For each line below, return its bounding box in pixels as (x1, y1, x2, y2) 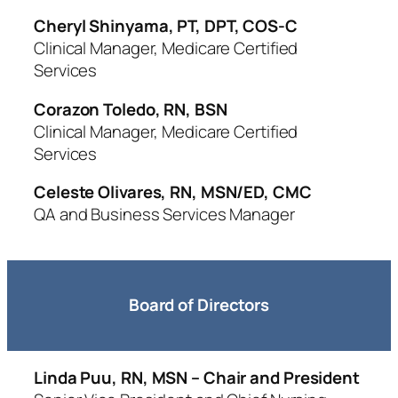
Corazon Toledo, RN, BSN (34, 97, 227, 121)
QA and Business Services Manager (34, 203, 295, 226)
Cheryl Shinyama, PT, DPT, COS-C (34, 14, 298, 37)
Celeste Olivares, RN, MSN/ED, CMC (34, 180, 312, 203)
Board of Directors (128, 293, 270, 316)
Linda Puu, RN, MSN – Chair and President (34, 366, 360, 389)
